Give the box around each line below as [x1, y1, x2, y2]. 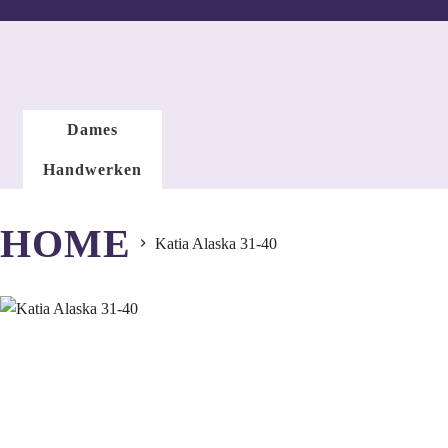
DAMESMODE [138, 32, 310, 61]
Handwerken [43, 160, 143, 178]
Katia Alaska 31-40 [155, 234, 277, 252]
